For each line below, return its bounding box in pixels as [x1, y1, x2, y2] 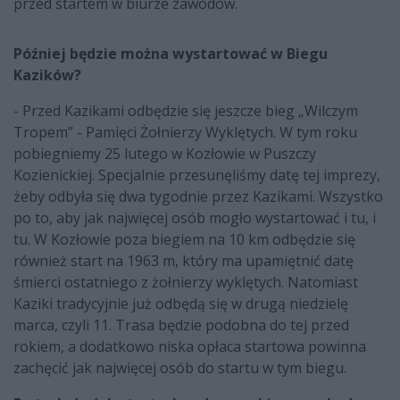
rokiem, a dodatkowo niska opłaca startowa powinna [13, 337, 366, 357]
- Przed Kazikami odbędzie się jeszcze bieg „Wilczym [13, 101, 358, 121]
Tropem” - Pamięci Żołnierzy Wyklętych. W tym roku [13, 122, 357, 143]
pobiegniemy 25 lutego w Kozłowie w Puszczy [13, 144, 316, 164]
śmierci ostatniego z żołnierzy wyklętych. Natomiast [13, 272, 358, 293]
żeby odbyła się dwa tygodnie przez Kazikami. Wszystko [13, 187, 383, 207]
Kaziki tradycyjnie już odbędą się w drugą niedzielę [13, 294, 348, 314]
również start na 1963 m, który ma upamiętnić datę [13, 251, 354, 271]
